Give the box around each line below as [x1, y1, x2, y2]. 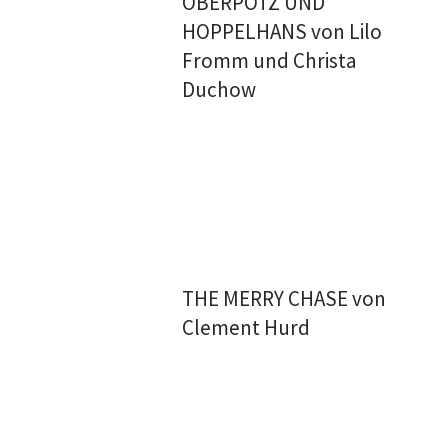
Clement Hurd [182, 314, 311, 341]
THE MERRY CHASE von [182, 285, 387, 312]
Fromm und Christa [182, 47, 357, 74]
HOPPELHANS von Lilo [182, 18, 383, 45]
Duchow [182, 76, 257, 103]
